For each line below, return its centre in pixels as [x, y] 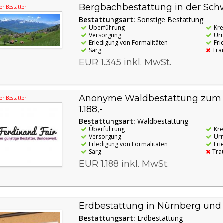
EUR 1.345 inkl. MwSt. [125, 62]
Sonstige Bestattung [170, 20]
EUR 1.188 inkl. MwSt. [123, 164]
